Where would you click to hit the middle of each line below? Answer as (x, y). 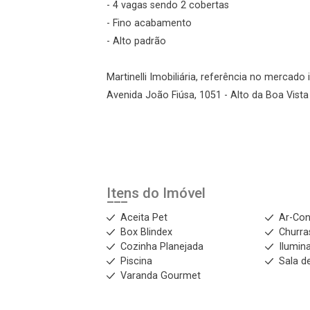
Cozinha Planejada (162, 247)
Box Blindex (146, 232)
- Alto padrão (136, 41)
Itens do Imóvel (156, 193)
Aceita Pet (144, 218)
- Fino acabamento (149, 23)
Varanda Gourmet (161, 276)
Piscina (136, 261)
